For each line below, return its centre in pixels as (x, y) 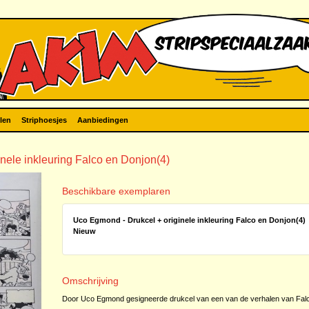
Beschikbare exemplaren (116, 191)
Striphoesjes (44, 120)
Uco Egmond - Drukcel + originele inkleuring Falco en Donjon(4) (189, 220)
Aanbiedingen (103, 120)
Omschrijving (90, 281)
